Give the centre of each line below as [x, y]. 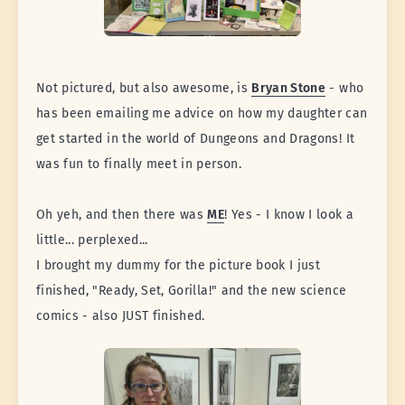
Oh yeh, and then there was [122, 214]
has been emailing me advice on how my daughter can [202, 113]
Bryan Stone [289, 88]
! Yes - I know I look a [289, 214]
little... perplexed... [92, 240]
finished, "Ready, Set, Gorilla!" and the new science [192, 290]
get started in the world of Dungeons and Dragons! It [196, 138]
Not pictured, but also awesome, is [144, 88]
